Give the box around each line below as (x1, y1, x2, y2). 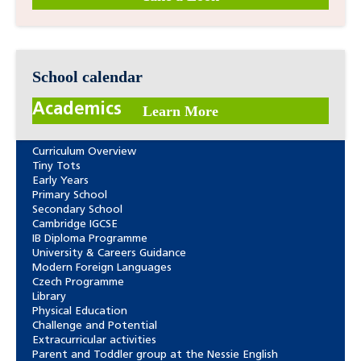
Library (32, 292, 66, 303)
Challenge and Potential (32, 321, 157, 332)
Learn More (143, 102, 218, 119)
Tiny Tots (32, 161, 81, 172)
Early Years (32, 176, 89, 187)
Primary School (32, 190, 107, 201)
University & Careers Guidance (32, 248, 186, 259)
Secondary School (32, 205, 122, 216)
